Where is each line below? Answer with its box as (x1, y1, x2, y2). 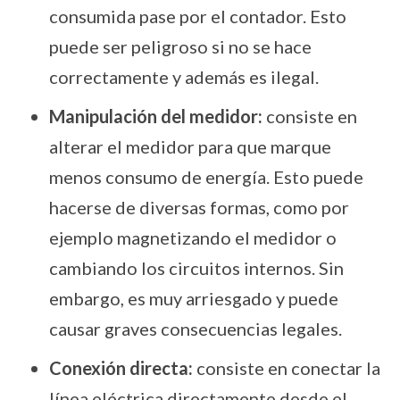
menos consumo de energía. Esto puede (49, 166, 363, 188)
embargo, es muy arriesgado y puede (49, 287, 338, 310)
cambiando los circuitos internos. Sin (49, 257, 344, 279)
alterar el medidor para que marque (49, 136, 331, 158)
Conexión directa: (49, 357, 193, 379)
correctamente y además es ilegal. (49, 66, 319, 88)
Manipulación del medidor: (49, 105, 262, 128)
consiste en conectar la (193, 357, 380, 379)
